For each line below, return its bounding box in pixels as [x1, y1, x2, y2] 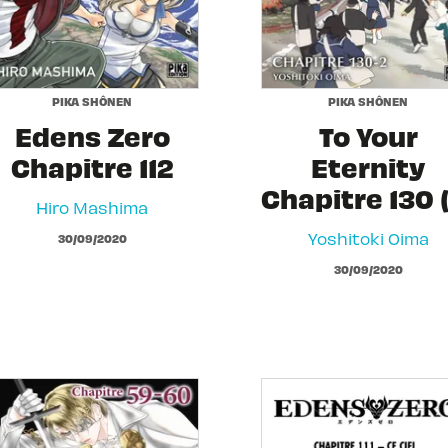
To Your [318, 118, 418, 152]
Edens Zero [14, 118, 170, 152]
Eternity [311, 149, 425, 183]
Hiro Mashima [36, 196, 148, 217]
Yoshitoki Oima [307, 227, 429, 248]
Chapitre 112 [10, 149, 174, 183]
